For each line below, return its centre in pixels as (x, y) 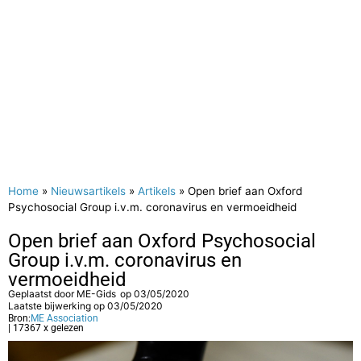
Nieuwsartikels (88, 191)
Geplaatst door (42, 294)
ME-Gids (96, 294)
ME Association (64, 319)
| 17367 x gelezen (46, 328)
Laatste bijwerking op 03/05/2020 (85, 306)
